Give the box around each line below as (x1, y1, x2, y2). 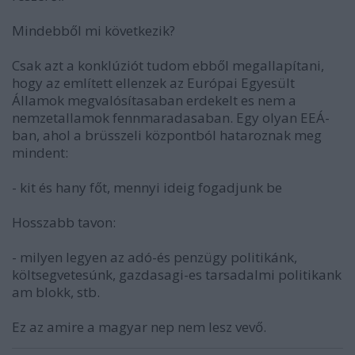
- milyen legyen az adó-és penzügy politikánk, (12, 248, 297, 267)
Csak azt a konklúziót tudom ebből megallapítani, (12, 56, 324, 75)
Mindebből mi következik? (12, 21, 175, 40)
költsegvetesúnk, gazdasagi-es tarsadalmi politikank (12, 265, 342, 284)
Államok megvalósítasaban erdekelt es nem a (12, 91, 296, 110)
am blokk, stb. (12, 283, 100, 302)
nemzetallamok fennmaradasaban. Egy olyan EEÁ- (12, 109, 330, 128)
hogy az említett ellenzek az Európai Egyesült (12, 74, 295, 93)
